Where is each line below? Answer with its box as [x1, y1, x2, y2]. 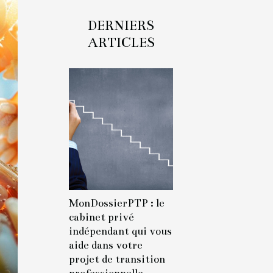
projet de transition [69, 253, 165, 266]
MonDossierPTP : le [69, 197, 165, 210]
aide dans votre [69, 239, 143, 252]
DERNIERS [88, 17, 154, 34]
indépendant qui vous [69, 225, 172, 238]
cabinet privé [69, 211, 134, 224]
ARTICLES [87, 34, 155, 51]
